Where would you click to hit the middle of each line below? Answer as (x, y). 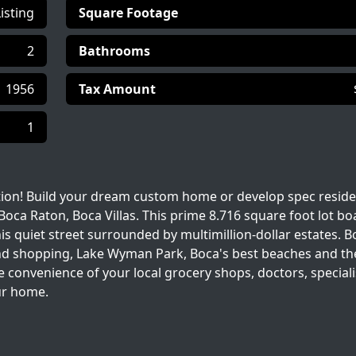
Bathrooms (114, 51)
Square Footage (128, 13)
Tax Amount (117, 89)
